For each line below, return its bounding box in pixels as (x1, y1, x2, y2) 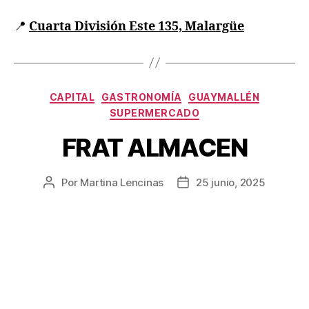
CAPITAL (49, 90, 95, 103)
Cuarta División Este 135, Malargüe (29, 18, 244, 34)
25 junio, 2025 (196, 175, 266, 189)
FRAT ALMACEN (61, 132, 248, 163)
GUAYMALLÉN (188, 90, 260, 103)
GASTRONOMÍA (101, 90, 182, 103)
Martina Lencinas (80, 175, 164, 189)
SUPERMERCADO (109, 107, 200, 119)
